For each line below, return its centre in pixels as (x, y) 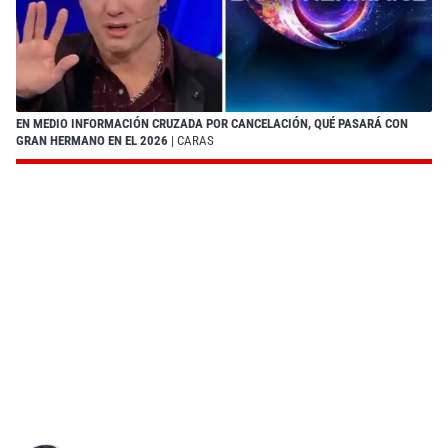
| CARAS (192, 140)
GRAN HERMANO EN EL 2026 (93, 140)
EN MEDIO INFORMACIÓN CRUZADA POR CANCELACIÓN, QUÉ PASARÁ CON (212, 123)
